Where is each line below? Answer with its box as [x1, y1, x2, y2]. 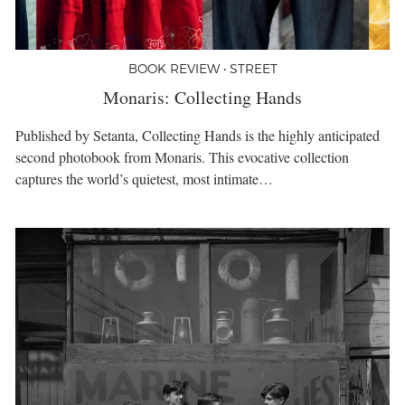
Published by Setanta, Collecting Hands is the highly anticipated [15, 126, 380, 146]
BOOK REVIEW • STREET [127, 60, 278, 76]
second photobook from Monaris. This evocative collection [15, 147, 349, 167]
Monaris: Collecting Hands [103, 84, 302, 109]
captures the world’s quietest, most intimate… [15, 169, 273, 189]
